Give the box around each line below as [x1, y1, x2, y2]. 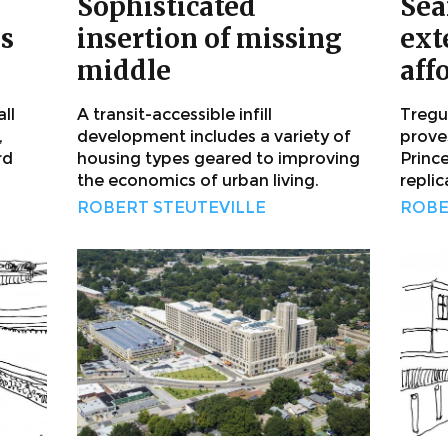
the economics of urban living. [77, 171, 319, 191]
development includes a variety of [77, 127, 351, 147]
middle [77, 54, 171, 88]
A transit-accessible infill [77, 105, 272, 125]
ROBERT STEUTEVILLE [77, 198, 266, 218]
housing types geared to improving [77, 149, 360, 169]
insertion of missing [77, 22, 342, 56]
